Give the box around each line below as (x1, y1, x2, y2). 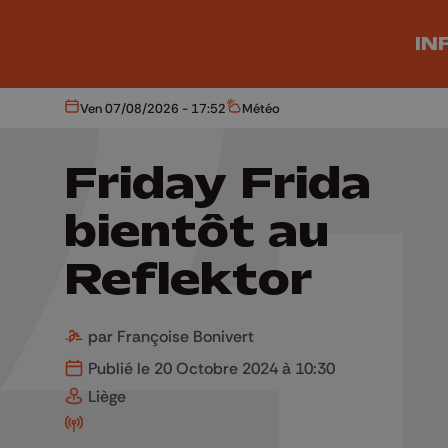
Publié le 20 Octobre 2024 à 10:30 (84, 358, 335, 378)
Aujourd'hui (70, 105, 138, 122)
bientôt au (64, 203, 329, 260)
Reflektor (64, 251, 312, 308)
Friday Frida (64, 155, 371, 212)
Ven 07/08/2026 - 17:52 (80, 99, 226, 116)
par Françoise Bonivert (84, 326, 254, 346)
